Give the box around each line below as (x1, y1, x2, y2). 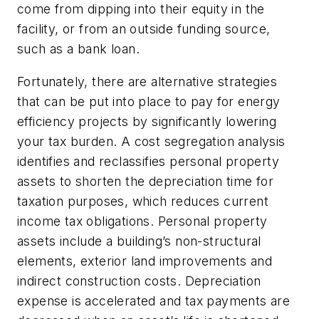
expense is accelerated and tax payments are (17, 293, 291, 308)
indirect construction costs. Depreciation (17, 273, 261, 288)
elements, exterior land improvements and (17, 253, 272, 268)
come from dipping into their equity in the (17, 1, 265, 17)
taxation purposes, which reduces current (17, 193, 268, 209)
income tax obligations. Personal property (17, 213, 268, 229)
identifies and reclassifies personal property (17, 153, 279, 169)
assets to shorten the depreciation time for (17, 173, 274, 189)
